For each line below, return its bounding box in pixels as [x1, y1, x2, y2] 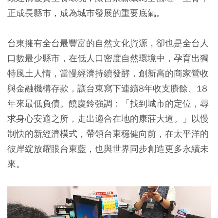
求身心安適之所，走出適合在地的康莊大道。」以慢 [7, 112, 209, 124]
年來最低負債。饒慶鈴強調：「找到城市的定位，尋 [7, 97, 209, 109]
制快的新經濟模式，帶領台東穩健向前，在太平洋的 [7, 127, 209, 139]
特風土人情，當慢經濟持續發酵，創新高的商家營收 [7, 67, 209, 79]
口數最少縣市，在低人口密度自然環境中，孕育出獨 [7, 52, 209, 64]
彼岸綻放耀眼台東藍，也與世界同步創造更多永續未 [7, 143, 209, 154]
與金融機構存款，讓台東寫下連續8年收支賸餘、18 [7, 82, 207, 94]
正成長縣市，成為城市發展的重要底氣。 [7, 7, 165, 18]
